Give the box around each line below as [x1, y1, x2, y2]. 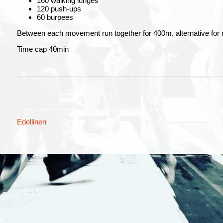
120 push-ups [37, 4, 81, 13]
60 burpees [37, 13, 73, 22]
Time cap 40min [17, 45, 69, 54]
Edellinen [17, 117, 46, 126]
